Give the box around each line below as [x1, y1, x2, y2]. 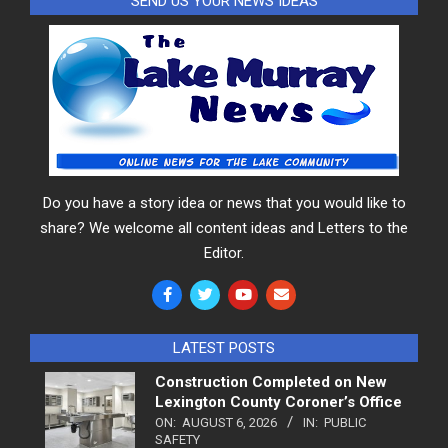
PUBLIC [324, 414, 366, 430]
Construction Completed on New [155, 372, 387, 391]
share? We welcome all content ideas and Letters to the [40, 218, 408, 237]
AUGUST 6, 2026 [182, 414, 277, 430]
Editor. [204, 243, 244, 262]
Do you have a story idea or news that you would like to [42, 193, 406, 212]
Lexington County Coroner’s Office [155, 392, 402, 411]
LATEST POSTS [173, 338, 275, 357]
